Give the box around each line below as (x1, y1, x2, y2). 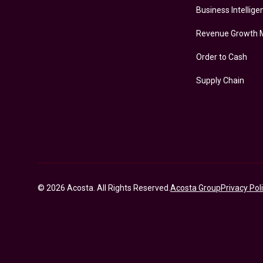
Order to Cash (196, 52, 247, 62)
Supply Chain (196, 76, 244, 86)
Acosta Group (170, 183, 221, 193)
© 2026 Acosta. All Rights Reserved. (38, 183, 170, 193)
